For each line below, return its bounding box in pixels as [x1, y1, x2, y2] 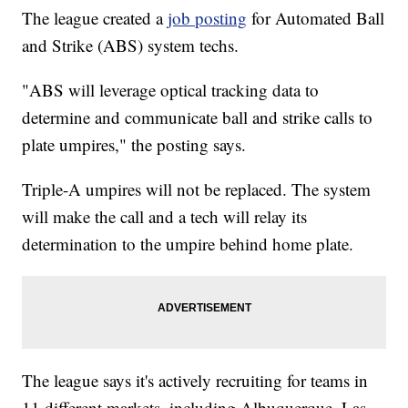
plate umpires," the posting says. [22, 133, 247, 157]
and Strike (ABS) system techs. [22, 34, 240, 57]
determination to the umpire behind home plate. [22, 232, 354, 256]
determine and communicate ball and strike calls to [22, 106, 373, 129]
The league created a [22, 6, 168, 30]
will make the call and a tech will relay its [22, 205, 308, 229]
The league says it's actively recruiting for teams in [22, 369, 369, 393]
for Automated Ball [247, 6, 385, 30]
